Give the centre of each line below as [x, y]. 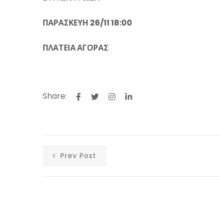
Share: [55, 96]
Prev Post [77, 156]
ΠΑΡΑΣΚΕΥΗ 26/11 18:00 [87, 23]
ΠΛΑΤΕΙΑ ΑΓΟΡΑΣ [76, 48]
